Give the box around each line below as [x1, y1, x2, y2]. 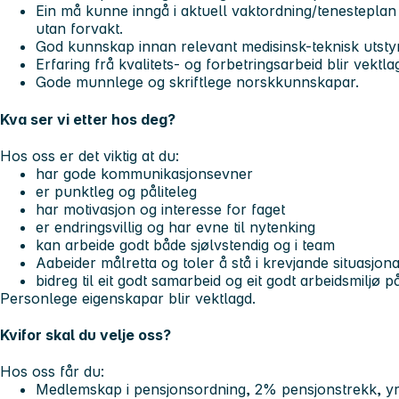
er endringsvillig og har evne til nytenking [36, 217, 315, 236]
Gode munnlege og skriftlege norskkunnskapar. [36, 73, 363, 92]
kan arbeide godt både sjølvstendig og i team [36, 235, 335, 254]
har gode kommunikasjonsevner [36, 164, 253, 183]
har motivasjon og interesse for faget [36, 199, 285, 218]
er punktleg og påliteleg [36, 182, 197, 200]
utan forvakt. [36, 20, 123, 38]
